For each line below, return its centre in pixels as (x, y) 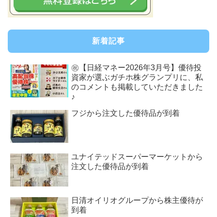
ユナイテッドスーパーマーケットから (137, 156)
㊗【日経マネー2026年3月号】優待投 (137, 67)
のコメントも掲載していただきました (137, 87)
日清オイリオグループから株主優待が (137, 200)
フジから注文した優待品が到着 (126, 113)
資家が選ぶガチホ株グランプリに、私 (137, 77)
